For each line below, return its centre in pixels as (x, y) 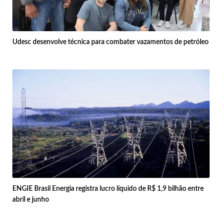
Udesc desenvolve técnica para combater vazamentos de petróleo (111, 42)
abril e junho (31, 200)
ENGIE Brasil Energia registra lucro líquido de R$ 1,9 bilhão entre (108, 189)
